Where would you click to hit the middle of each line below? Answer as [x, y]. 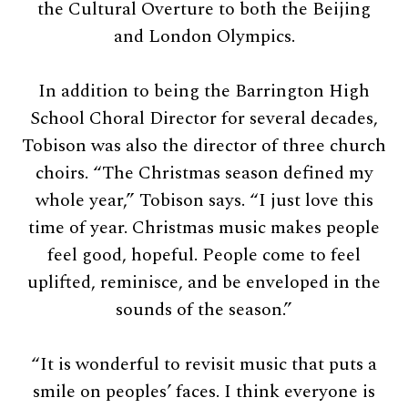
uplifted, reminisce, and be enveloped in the [204, 282]
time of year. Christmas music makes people [204, 227]
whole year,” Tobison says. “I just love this [204, 200]
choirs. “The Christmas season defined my [204, 173]
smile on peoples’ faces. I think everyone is [204, 391]
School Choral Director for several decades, [204, 118]
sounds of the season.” [204, 309]
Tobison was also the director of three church [204, 145]
